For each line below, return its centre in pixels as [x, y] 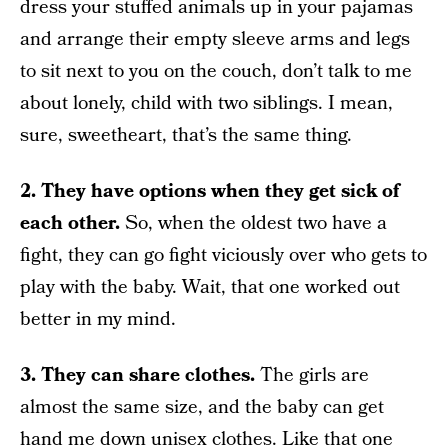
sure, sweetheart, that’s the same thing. [186, 135]
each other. [70, 223]
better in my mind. [98, 319]
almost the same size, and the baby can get [202, 407]
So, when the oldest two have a [253, 223]
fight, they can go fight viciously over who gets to [223, 255]
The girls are [312, 375]
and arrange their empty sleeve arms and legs [215, 39]
